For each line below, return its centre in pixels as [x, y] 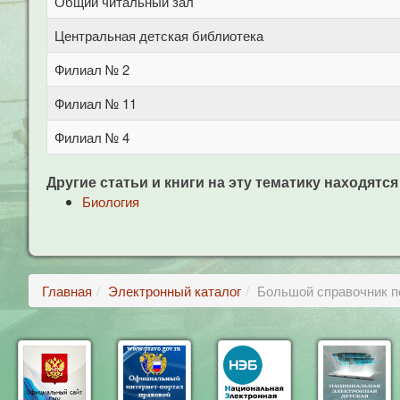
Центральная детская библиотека [159, 35]
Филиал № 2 [92, 69]
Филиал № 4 [92, 137]
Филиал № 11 [96, 103]
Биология [111, 201]
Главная [67, 291]
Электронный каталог [175, 291]
